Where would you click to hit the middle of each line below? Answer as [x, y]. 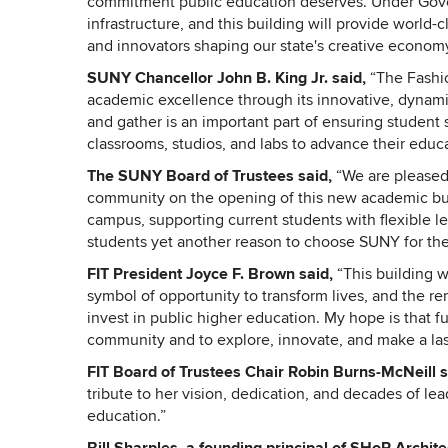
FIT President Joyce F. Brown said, [210, 275]
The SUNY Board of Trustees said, [209, 177]
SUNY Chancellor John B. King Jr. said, [228, 79]
